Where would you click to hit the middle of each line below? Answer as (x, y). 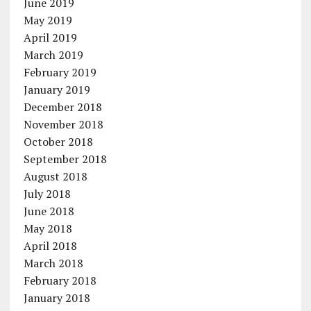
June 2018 (49, 211)
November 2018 (63, 125)
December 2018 (62, 107)
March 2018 (53, 263)
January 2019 (57, 90)
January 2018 (57, 298)
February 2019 (60, 73)
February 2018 (60, 281)
